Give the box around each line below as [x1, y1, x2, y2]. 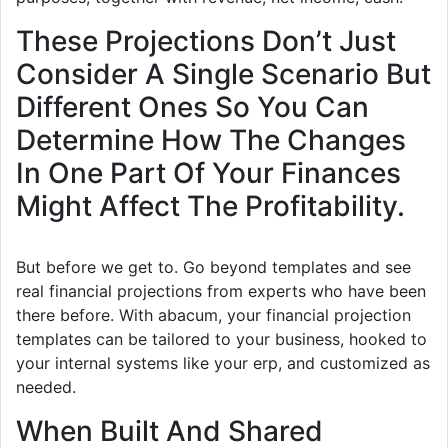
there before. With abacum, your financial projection [16, 305, 411, 326]
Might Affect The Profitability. [16, 189, 405, 224]
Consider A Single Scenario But [16, 57, 431, 92]
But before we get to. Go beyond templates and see [16, 257, 411, 278]
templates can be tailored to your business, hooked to [16, 329, 427, 350]
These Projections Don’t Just [16, 24, 396, 59]
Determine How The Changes [16, 123, 406, 158]
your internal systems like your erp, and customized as [16, 353, 430, 374]
